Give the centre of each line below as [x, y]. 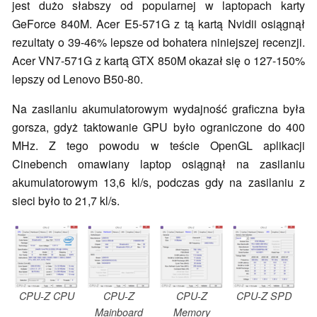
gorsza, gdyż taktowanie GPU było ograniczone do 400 [158, 127]
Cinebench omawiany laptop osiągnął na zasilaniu [158, 163]
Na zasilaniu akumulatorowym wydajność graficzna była [158, 108]
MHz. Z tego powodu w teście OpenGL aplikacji [158, 145]
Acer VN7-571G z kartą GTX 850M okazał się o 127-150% [158, 60]
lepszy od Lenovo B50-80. [79, 79]
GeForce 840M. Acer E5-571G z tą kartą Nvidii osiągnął [158, 23]
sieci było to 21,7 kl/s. [66, 200]
